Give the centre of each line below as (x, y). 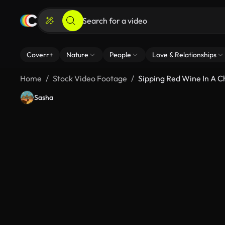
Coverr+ (40, 55)
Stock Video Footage (90, 78)
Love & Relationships (184, 55)
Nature (77, 55)
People (120, 55)
